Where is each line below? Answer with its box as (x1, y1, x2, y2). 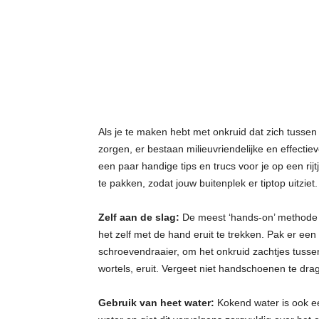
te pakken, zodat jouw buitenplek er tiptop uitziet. (98, 177, 318, 189)
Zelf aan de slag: (98, 211, 179, 223)
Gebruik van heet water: (98, 297, 214, 308)
